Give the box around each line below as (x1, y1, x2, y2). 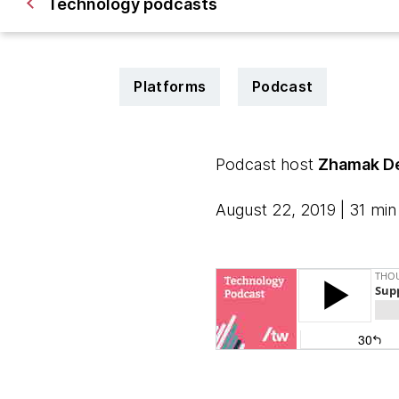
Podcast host (215, 155, 318, 174)
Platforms (134, 77, 207, 95)
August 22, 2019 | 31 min (215, 200, 396, 219)
